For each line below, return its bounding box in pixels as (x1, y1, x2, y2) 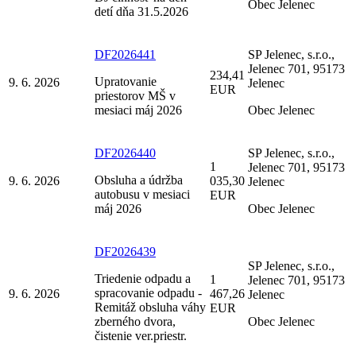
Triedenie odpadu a (95, 271, 191, 285)
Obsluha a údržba (95, 172, 183, 187)
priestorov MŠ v (95, 88, 176, 103)
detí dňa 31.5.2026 (95, 4, 188, 18)
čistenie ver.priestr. (95, 328, 187, 342)
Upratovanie (95, 74, 157, 88)
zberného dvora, (95, 314, 176, 328)
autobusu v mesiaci (95, 187, 190, 201)
